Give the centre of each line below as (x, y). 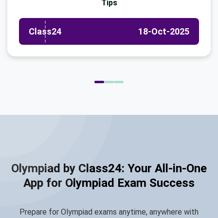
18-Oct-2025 (164, 32)
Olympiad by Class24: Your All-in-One (109, 169)
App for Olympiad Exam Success (109, 183)
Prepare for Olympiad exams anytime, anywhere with (109, 212)
